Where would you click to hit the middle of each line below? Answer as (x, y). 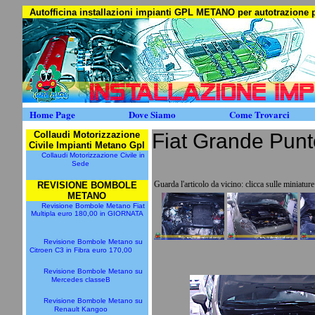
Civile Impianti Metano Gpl (87, 145)
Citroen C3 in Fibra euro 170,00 (82, 250)
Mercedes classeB (81, 279)
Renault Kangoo (81, 309)
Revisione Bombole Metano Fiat (93, 206)
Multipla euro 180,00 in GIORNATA (87, 213)
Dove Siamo (152, 114)
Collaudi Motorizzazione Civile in (93, 155)
